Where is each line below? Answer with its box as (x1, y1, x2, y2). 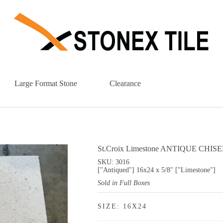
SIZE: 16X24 (98, 203, 147, 211)
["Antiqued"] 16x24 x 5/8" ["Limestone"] (98, 166, 216, 174)
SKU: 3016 (98, 158, 130, 166)
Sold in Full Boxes (98, 179, 150, 187)
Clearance (109, 79, 141, 88)
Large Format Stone (14, 79, 77, 88)
